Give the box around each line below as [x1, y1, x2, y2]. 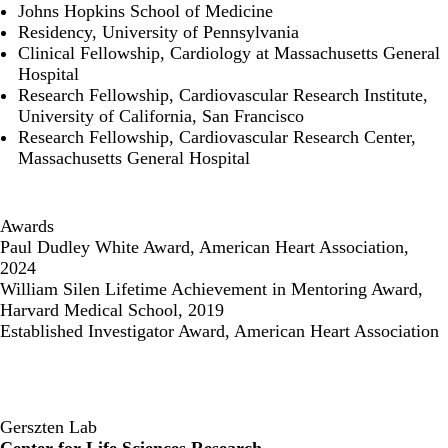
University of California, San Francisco [18, 106, 304, 127]
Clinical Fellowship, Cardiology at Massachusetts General [18, 43, 440, 64]
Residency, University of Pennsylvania [18, 22, 299, 43]
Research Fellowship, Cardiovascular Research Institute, [18, 85, 428, 106]
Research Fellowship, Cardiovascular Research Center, [18, 127, 416, 148]
